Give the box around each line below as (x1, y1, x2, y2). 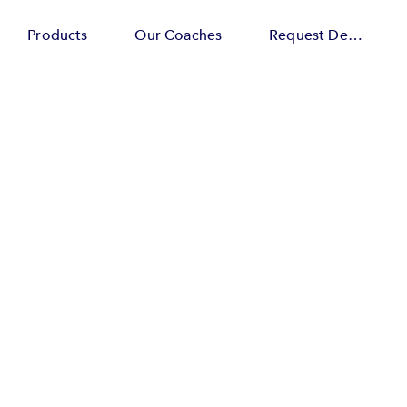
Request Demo (347, 25, 362, 45)
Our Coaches (134, 25, 223, 45)
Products (27, 25, 88, 45)
